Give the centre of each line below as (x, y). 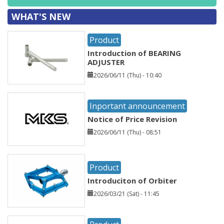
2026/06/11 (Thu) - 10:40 (127, 75)
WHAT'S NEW (41, 16)
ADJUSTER (106, 62)
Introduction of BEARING (134, 53)
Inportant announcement (137, 106)
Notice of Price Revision (132, 119)
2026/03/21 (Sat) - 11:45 (126, 193)
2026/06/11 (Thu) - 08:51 (127, 132)
